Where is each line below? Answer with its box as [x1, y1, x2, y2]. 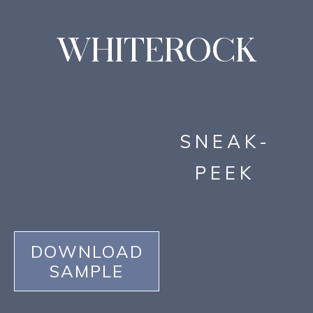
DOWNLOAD [30, 241, 143, 263]
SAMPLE [50, 261, 124, 282]
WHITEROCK [56, 36, 257, 69]
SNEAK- [179, 130, 271, 154]
